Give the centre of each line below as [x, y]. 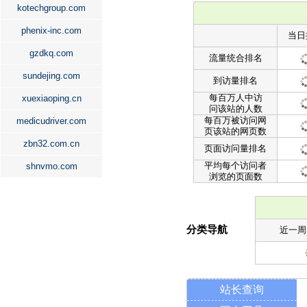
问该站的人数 [235, 109]
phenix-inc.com [51, 30]
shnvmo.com [51, 166]
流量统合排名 [235, 58]
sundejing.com [51, 76]
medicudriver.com [51, 121]
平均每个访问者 [235, 165]
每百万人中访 [235, 98]
